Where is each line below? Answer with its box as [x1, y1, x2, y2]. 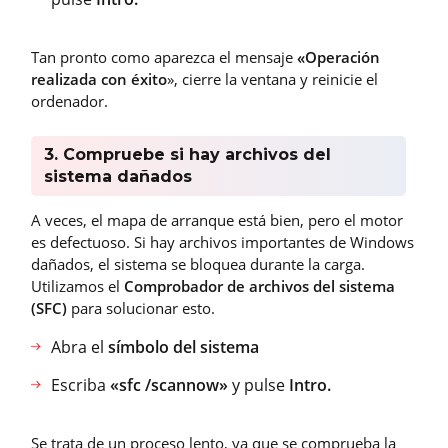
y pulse [228, 373, 289, 396]
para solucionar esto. [71, 297, 215, 318]
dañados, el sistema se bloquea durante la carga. [31, 253, 365, 274]
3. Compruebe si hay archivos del [43, 144, 331, 164]
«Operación [297, 46, 380, 67]
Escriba [51, 373, 110, 396]
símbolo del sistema [108, 335, 259, 358]
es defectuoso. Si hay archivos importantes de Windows [31, 231, 414, 252]
